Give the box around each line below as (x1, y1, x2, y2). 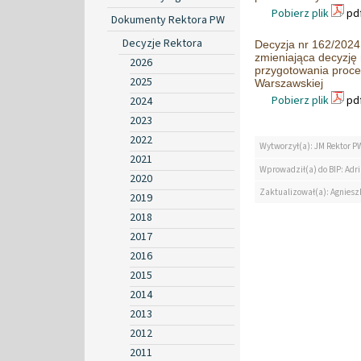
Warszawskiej (255, 76, 323, 89)
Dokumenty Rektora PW (111, 11, 225, 28)
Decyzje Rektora (122, 35, 202, 52)
